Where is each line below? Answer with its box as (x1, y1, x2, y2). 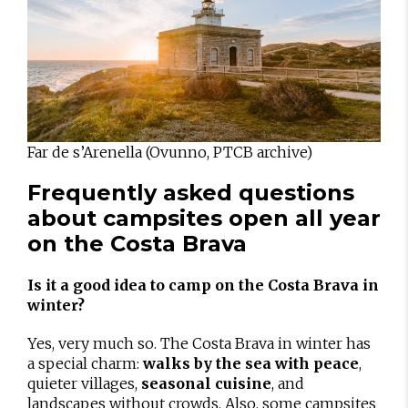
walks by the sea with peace (143, 353, 359, 372)
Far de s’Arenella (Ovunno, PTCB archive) (27, 142, 312, 161)
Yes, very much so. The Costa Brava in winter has (27, 333, 371, 352)
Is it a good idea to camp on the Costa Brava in (27, 275, 379, 294)
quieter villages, (27, 373, 141, 393)
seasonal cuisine (141, 373, 271, 393)
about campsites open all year (27, 204, 381, 231)
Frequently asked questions (27, 178, 354, 206)
